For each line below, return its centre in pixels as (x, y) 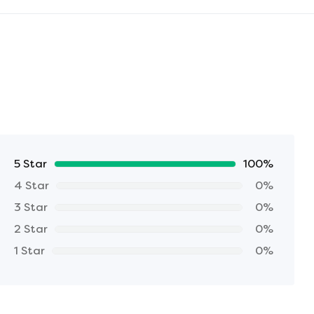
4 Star (32, 185)
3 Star (31, 207)
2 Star (31, 228)
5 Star (31, 163)
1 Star (30, 250)
